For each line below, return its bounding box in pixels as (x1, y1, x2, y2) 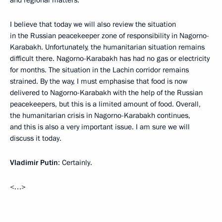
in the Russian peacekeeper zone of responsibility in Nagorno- (10, 31, 209, 41)
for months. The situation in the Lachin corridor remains (10, 65, 189, 75)
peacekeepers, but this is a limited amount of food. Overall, (10, 99, 201, 110)
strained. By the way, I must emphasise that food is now (10, 76, 187, 87)
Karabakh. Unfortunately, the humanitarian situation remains (10, 42, 205, 53)
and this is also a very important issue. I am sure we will (10, 122, 190, 132)
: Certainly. (58, 158, 92, 168)
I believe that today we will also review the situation (10, 19, 176, 30)
